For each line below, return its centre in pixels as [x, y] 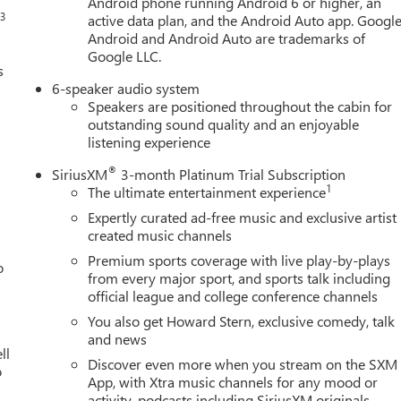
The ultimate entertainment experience [207, 192]
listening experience [149, 141]
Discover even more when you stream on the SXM [243, 363]
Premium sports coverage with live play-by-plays [239, 260]
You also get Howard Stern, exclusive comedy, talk [242, 320]
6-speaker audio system [126, 88]
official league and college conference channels [233, 295]
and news [118, 338]
